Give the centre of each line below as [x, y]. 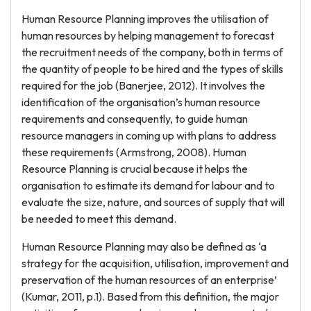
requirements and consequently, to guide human [135, 119]
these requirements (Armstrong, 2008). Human [134, 152]
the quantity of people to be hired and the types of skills [152, 69]
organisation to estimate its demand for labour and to [148, 185]
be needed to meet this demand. [99, 219]
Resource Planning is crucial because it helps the [135, 169]
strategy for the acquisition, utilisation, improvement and [155, 263]
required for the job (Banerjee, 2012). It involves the [143, 85]
